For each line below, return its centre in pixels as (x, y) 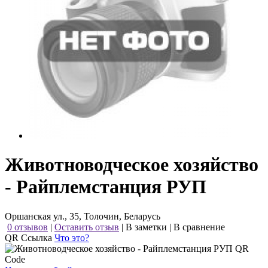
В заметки (146, 227)
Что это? (72, 237)
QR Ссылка (30, 237)
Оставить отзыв (87, 227)
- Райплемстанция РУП (106, 187)
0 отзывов (28, 227)
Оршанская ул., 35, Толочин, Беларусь (83, 216)
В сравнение (199, 227)
